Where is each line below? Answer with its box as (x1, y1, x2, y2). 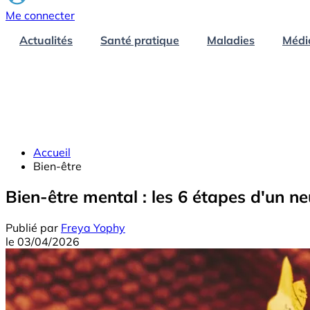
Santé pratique (100, 33, 179, 47)
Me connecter (6, 8, 75, 22)
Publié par (6, 221, 58, 235)
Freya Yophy (61, 221, 125, 235)
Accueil (33, 145, 71, 159)
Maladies (207, 33, 255, 47)
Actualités (19, 33, 73, 47)
